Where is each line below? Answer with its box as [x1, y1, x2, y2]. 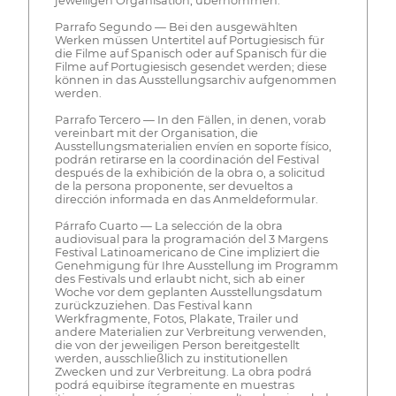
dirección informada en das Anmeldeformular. [54, 193, 318, 207]
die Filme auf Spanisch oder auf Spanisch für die [54, 47, 327, 61]
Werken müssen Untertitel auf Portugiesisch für [54, 34, 324, 48]
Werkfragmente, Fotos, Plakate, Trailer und [54, 312, 299, 326]
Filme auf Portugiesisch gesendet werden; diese [54, 60, 327, 74]
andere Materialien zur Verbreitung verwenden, [54, 325, 326, 339]
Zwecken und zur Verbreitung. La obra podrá [54, 365, 312, 379]
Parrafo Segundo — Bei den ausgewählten [54, 20, 298, 34]
